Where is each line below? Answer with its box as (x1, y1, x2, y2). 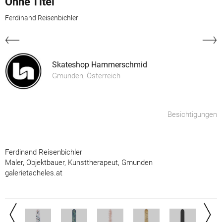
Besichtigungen (167, 110, 217, 119)
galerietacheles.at (5, 168, 62, 177)
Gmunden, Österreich (52, 71, 120, 80)
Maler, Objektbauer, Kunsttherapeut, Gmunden (5, 158, 153, 167)
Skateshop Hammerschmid (52, 59, 147, 69)
